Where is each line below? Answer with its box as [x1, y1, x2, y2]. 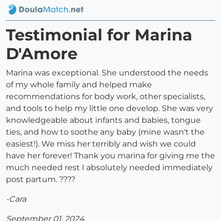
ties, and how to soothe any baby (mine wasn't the [6, 127, 205, 137]
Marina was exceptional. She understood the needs [6, 68, 208, 78]
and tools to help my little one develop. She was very [6, 104, 213, 113]
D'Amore [6, 44, 77, 64]
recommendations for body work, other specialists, [6, 92, 205, 102]
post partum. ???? [6, 175, 75, 184]
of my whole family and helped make [6, 80, 152, 90]
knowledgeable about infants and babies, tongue [6, 115, 201, 125]
